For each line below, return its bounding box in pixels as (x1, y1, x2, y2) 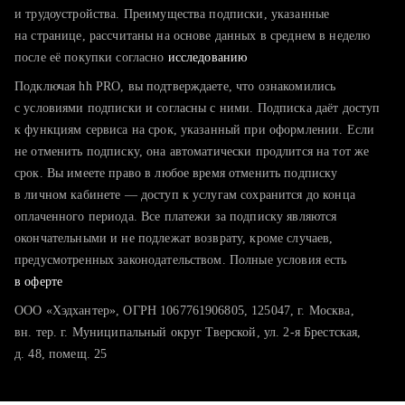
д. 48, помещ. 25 (14, 347, 108, 361)
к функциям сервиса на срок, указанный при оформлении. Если (14, 123, 375, 137)
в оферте (14, 275, 63, 288)
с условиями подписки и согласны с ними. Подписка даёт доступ (14, 101, 381, 115)
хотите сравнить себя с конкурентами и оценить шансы (54, 51, 363, 64)
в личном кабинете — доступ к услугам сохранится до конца (14, 188, 355, 202)
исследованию (167, 51, 248, 64)
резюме (54, 22, 95, 35)
